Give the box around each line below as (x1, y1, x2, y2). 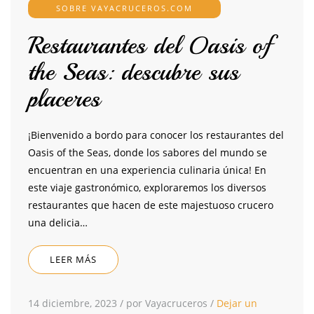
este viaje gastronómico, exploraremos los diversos (28, 181, 266, 195)
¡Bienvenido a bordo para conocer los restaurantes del (28, 128, 284, 142)
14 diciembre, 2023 (28, 296, 117, 310)
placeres (28, 83, 100, 115)
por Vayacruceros (126, 296, 207, 310)
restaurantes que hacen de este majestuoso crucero (28, 198, 273, 212)
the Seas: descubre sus (28, 57, 239, 88)
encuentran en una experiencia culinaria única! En (28, 163, 266, 177)
